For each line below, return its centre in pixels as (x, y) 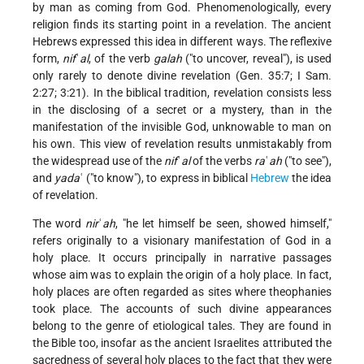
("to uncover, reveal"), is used (257, 59)
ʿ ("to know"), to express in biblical (165, 178)
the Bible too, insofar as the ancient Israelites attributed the (182, 343)
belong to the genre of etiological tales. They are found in (182, 326)
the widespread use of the (98, 161)
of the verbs (222, 161)
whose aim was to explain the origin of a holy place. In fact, (182, 275)
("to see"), (307, 161)
